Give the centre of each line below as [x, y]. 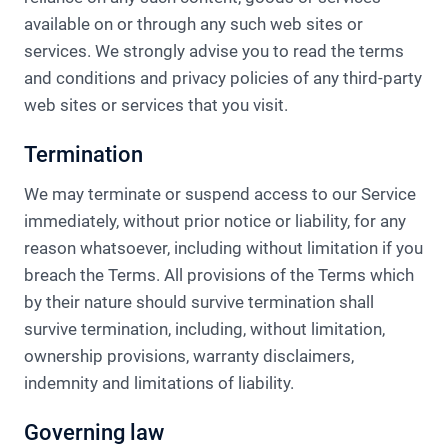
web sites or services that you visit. [156, 105]
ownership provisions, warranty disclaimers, [189, 356]
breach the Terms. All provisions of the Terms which [219, 275]
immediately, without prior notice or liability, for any [215, 221]
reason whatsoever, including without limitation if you [223, 248]
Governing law [94, 432]
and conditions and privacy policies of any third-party [223, 78]
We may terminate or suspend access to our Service [220, 194]
